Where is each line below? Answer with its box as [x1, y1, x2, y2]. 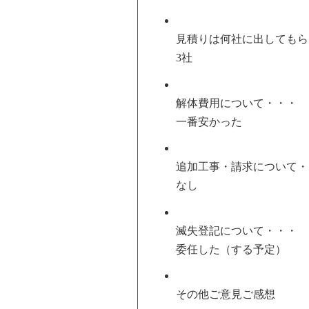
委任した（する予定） [176, 243, 287, 255]
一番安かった [176, 115, 243, 128]
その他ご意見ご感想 [176, 288, 276, 301]
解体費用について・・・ [176, 97, 298, 109]
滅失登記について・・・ [176, 224, 298, 237]
